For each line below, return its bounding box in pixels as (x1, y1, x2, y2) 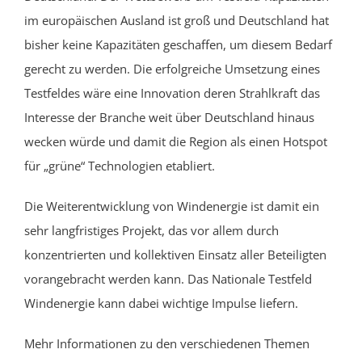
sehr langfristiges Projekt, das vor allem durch (24, 221, 279, 238)
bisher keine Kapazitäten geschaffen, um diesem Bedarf (24, 36, 332, 53)
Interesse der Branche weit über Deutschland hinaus (24, 108, 314, 125)
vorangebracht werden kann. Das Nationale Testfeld (24, 270, 312, 287)
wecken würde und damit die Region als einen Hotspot (24, 133, 327, 149)
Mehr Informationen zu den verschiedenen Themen (24, 335, 309, 351)
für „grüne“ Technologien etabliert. (24, 157, 215, 174)
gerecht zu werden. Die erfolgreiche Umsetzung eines (24, 60, 320, 77)
